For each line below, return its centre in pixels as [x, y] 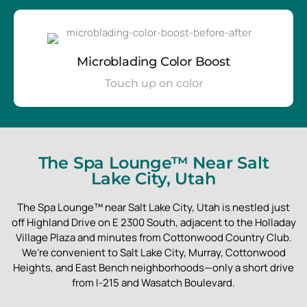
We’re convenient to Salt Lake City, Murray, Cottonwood [153, 252]
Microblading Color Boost [153, 61]
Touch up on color [153, 83]
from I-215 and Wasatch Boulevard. [153, 282]
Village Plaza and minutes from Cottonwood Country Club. [153, 237]
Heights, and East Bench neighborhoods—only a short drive [153, 267]
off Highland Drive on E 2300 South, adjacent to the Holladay [153, 222]
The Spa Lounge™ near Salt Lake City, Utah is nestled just [153, 207]
